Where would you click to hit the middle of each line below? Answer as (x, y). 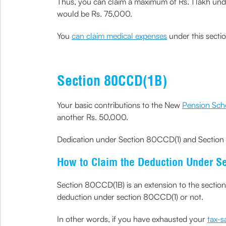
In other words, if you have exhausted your (132, 219)
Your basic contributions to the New (119, 105)
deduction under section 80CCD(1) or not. (130, 197)
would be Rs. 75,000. (94, 14)
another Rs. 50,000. (92, 117)
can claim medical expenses (119, 36)
